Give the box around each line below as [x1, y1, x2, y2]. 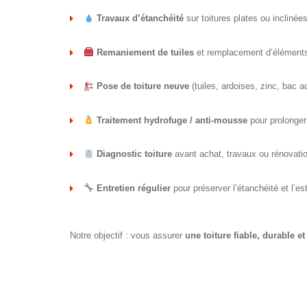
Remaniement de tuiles [96, 47, 194, 58]
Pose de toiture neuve [96, 81, 189, 92]
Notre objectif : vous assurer [70, 230, 185, 241]
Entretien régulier [96, 182, 171, 193]
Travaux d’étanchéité [96, 13, 184, 24]
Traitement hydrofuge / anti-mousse [96, 114, 247, 125]
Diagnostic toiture [96, 149, 172, 160]
